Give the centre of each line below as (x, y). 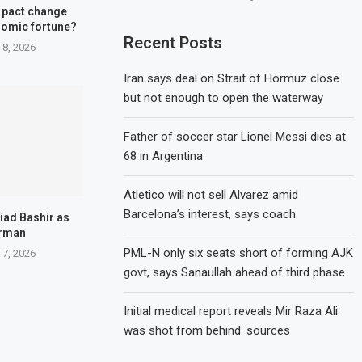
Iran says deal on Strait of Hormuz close (232, 78)
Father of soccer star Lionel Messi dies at (235, 136)
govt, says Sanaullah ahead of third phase (235, 272)
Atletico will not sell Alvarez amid (211, 194)
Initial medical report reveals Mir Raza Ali (231, 311)
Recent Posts (173, 42)
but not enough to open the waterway (224, 97)
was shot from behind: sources (207, 330)
